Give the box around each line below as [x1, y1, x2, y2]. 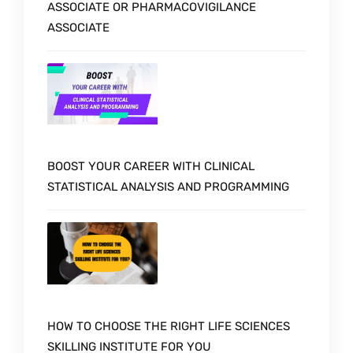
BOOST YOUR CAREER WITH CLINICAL [47, 159, 255, 174]
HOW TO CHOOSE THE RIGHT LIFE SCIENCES [47, 319, 290, 334]
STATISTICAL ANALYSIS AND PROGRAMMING [47, 180, 289, 195]
